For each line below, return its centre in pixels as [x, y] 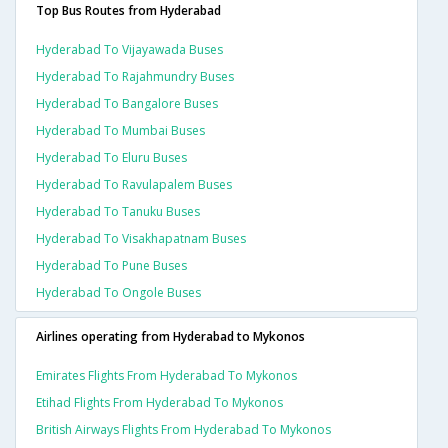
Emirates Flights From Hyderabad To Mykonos [166, 375]
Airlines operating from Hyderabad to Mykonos [170, 336]
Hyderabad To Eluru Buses [111, 157]
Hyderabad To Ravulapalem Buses [134, 184]
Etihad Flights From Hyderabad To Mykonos [159, 402]
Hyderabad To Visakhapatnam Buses [141, 238]
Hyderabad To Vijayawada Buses [129, 49]
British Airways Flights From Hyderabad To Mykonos [183, 429]
